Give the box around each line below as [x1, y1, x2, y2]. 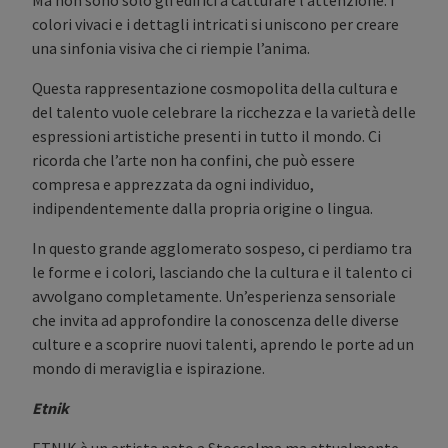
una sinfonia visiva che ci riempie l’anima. [32, 37, 310, 58]
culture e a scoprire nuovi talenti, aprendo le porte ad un [32, 333, 414, 354]
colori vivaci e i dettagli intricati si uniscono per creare [32, 13, 399, 34]
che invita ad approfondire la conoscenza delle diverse [32, 309, 399, 330]
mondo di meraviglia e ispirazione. [32, 357, 265, 378]
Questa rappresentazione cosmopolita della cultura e [32, 77, 398, 98]
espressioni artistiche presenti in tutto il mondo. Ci [32, 125, 381, 146]
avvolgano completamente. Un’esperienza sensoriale [32, 285, 396, 306]
